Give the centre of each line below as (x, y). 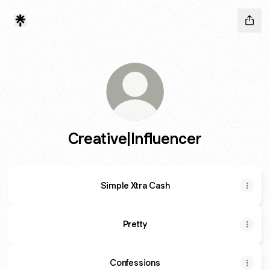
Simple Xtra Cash (135, 185)
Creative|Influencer (135, 138)
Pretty (135, 224)
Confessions (135, 262)
